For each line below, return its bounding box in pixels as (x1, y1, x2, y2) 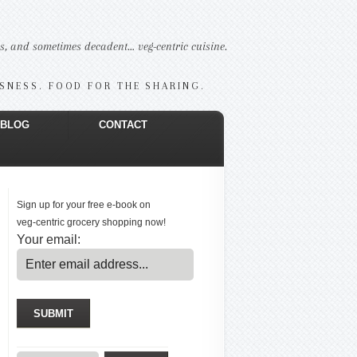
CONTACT (98, 119, 147, 131)
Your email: (17, 233, 80, 246)
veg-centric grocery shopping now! (17, 217, 166, 228)
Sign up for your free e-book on (17, 199, 151, 210)
